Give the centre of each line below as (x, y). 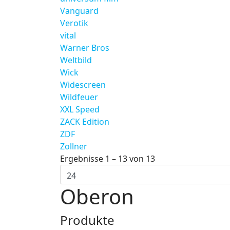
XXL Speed (80, 109)
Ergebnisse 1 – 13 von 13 (108, 159)
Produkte (87, 220)
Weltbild (76, 60)
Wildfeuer (79, 97)
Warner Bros (85, 48)
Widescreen (83, 85)
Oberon (97, 196)
